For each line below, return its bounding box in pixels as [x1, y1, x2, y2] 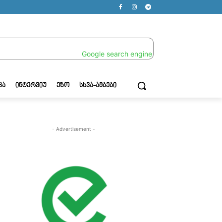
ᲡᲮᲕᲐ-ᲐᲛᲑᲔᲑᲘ [79, 82, 116, 89]
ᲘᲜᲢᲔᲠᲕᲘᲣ [15, 82, 47, 89]
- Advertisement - [52, 125, 95, 132]
